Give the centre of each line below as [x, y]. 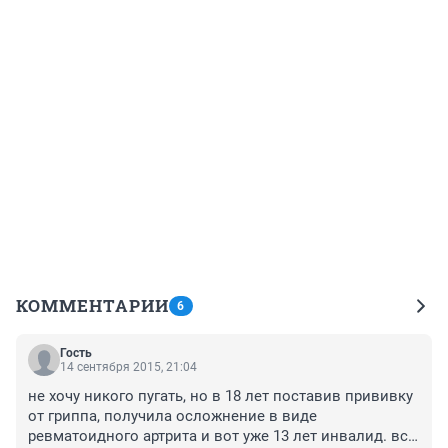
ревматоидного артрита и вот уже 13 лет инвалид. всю [224, 435]
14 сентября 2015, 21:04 [128, 366]
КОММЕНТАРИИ [92, 305]
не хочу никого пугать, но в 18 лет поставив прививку [220, 395]
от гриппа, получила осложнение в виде [172, 415]
